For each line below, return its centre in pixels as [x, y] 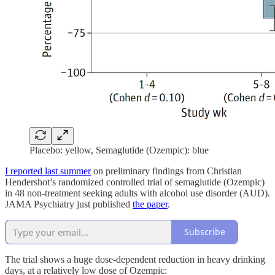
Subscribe [205, 232]
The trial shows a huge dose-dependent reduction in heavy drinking [135, 259]
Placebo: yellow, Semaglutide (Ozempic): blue [119, 150]
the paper [150, 204]
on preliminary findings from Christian [166, 171]
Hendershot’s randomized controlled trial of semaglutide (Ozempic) [135, 182]
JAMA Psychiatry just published [69, 204]
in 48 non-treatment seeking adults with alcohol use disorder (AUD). [137, 193]
